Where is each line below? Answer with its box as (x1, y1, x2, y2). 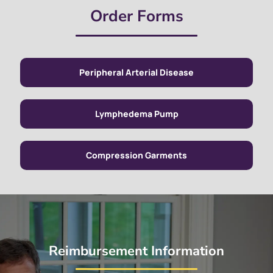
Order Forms (90, 5, 183, 27)
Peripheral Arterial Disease (79, 66, 194, 78)
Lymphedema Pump (94, 108, 179, 119)
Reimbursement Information (49, 242, 224, 260)
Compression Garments (86, 149, 187, 161)
